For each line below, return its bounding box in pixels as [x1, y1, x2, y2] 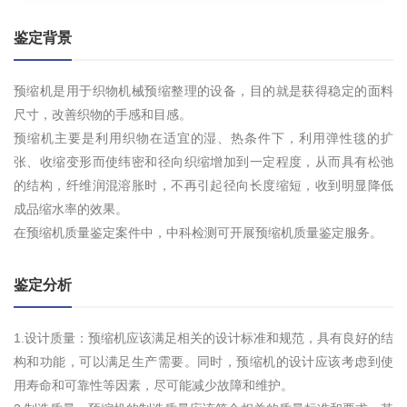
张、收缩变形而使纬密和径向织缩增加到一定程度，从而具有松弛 [14, 154, 393, 170]
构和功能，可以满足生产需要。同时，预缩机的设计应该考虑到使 [14, 354, 393, 370]
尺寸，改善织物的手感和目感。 [14, 107, 192, 123]
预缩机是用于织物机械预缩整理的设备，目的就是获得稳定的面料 [14, 84, 393, 99]
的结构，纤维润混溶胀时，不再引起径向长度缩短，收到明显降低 [14, 178, 393, 194]
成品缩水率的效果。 [14, 202, 128, 217]
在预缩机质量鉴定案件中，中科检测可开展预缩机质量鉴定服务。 [14, 225, 382, 241]
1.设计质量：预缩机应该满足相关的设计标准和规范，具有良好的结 [14, 331, 393, 346]
